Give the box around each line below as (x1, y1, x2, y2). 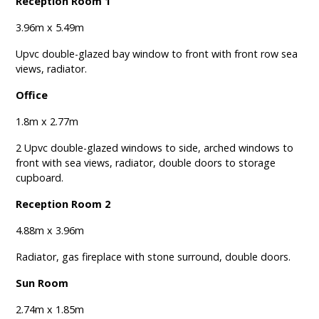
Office (16, 88, 48, 103)
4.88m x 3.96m (16, 224, 85, 238)
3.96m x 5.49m (16, 21, 85, 35)
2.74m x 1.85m (16, 303, 85, 317)
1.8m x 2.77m (16, 115, 79, 129)
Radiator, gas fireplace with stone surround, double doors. (16, 250, 291, 264)
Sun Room (16, 276, 69, 291)
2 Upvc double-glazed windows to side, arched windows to (16, 141, 294, 155)
